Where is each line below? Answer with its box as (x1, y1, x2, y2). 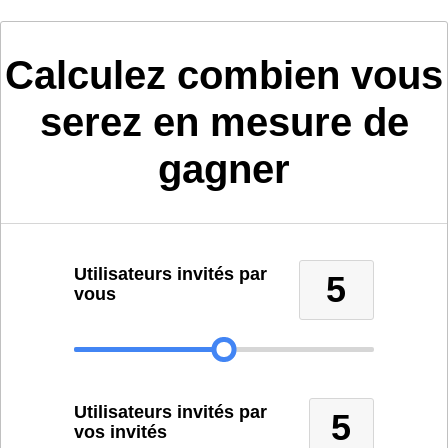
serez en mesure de (39, 100, 409, 144)
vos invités (74, 422, 167, 442)
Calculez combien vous (5, 53, 443, 97)
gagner (158, 147, 290, 191)
